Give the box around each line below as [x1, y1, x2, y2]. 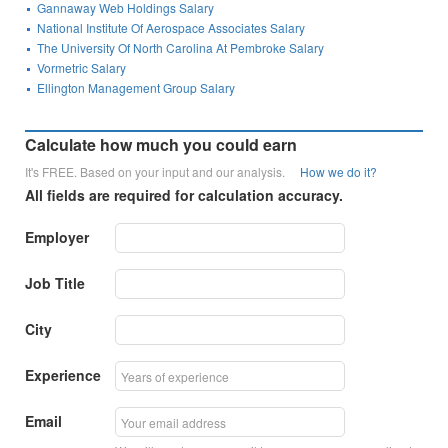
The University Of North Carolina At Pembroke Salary [37, 39, 325, 57]
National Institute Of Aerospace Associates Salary [37, 19, 306, 37]
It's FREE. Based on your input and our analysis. [25, 163, 301, 181]
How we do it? [300, 163, 378, 181]
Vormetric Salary [37, 59, 127, 77]
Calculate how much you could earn [25, 133, 298, 157]
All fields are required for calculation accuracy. [25, 185, 344, 206]
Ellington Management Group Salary [37, 79, 236, 97]
